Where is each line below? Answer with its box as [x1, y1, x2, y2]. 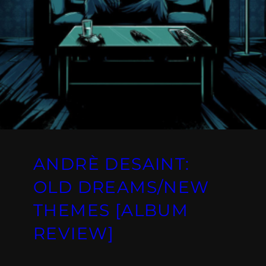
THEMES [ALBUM [33, 199, 189, 220]
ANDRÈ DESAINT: [33, 153, 190, 174]
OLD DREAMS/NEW [33, 176, 210, 197]
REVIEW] [33, 223, 115, 243]
